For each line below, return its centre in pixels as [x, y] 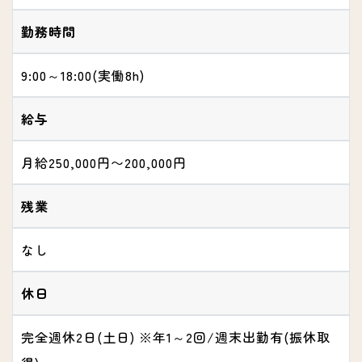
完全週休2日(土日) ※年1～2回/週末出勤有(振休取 [176, 337]
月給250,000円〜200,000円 [104, 163]
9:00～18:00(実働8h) [83, 76]
